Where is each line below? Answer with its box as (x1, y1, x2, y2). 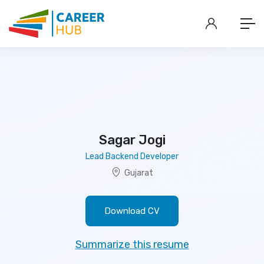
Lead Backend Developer (85, 151, 179, 161)
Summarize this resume (75, 238, 189, 251)
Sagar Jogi (98, 132, 166, 148)
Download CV (104, 206, 160, 216)
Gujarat (124, 168, 153, 178)
